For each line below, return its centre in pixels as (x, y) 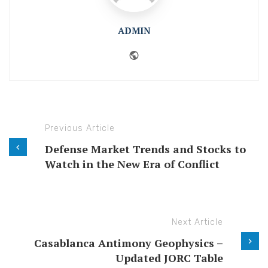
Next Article (197, 222)
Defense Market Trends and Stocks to (145, 149)
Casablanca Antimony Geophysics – (129, 243)
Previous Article (80, 128)
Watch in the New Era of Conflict (132, 164)
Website (160, 54)
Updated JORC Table (169, 258)
